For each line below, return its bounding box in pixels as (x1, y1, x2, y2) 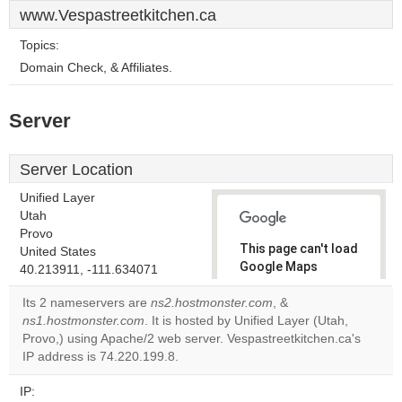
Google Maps (240, 259, 318, 274)
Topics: (20, 39, 59, 52)
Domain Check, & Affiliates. (20, 61, 172, 74)
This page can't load (240, 241, 358, 256)
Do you (252, 317, 286, 329)
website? (252, 347, 299, 360)
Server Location (20, 161, 133, 179)
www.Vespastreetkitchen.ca (20, 6, 216, 24)
